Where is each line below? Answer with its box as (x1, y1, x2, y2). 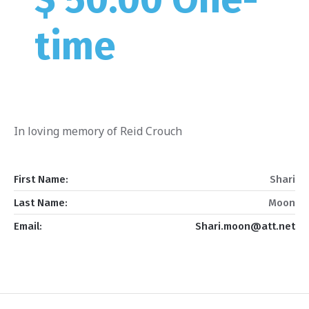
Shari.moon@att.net (195, 220, 296, 233)
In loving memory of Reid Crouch (14, 123, 182, 139)
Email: (13, 220, 42, 233)
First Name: (13, 173, 68, 186)
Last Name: (13, 197, 68, 210)
